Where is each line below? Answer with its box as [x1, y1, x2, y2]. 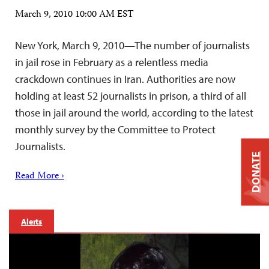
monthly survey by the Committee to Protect [15, 122, 216, 136]
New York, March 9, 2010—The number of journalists [15, 38, 250, 52]
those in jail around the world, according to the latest [15, 106, 253, 119]
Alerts [21, 216, 43, 227]
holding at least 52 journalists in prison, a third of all [15, 89, 246, 103]
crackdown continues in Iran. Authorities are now [15, 72, 235, 86]
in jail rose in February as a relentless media [15, 55, 208, 69]
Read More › [15, 169, 64, 184]
